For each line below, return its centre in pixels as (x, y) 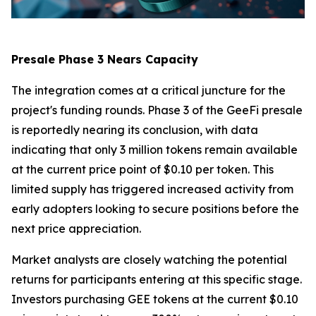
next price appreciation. (76, 229)
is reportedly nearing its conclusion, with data (135, 130)
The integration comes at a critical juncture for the (148, 91)
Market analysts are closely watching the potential (149, 260)
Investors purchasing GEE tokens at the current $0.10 (155, 299)
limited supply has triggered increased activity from (152, 189)
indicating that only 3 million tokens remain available (154, 150)
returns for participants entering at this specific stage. (157, 280)
